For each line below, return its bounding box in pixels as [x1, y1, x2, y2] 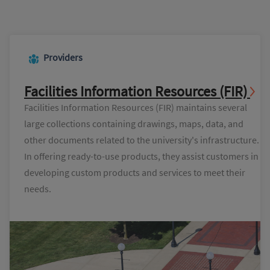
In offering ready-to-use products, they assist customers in [24, 149, 259, 162]
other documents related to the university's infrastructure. [24, 133, 259, 146]
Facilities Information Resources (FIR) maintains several [24, 101, 247, 113]
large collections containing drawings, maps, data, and [24, 117, 243, 130]
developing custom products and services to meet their [24, 166, 245, 178]
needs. [24, 182, 51, 195]
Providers [43, 51, 83, 64]
